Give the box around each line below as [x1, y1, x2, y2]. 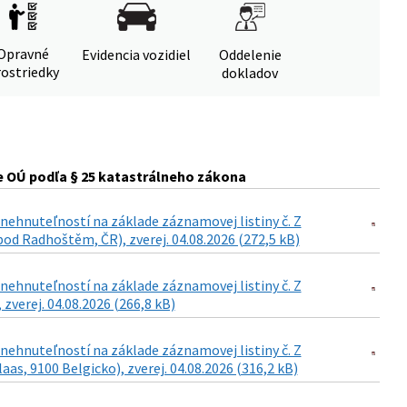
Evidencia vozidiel [82, 45, 191, 64]
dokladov [222, 64, 278, 82]
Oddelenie [218, 45, 282, 64]
